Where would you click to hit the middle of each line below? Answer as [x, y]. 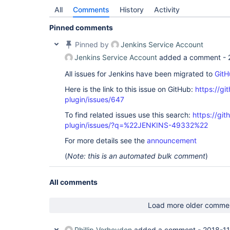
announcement [172, 140]
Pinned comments [81, 27]
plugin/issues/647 [94, 99]
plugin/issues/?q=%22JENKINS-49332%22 [136, 125]
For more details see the [106, 140]
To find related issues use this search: [129, 115]
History [132, 9]
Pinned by [92, 44]
